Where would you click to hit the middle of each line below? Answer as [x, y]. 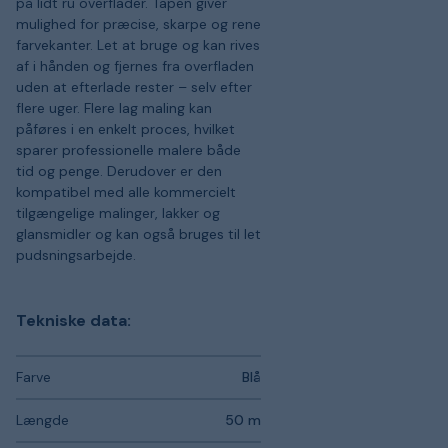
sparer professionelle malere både [128, 149]
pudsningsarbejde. [76, 254]
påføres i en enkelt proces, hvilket [125, 128]
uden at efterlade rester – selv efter [134, 86]
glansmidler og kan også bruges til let [138, 233]
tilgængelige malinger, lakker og [118, 212]
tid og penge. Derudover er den [119, 170]
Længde [42, 419]
